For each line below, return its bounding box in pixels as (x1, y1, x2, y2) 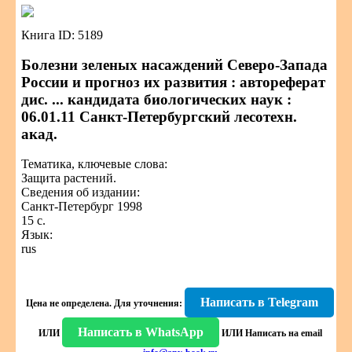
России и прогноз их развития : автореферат (21, 74, 325, 90)
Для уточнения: (112, 298, 182, 309)
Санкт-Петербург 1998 (21, 200, 142, 213)
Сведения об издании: (21, 185, 140, 199)
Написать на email (244, 328, 322, 339)
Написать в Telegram (200, 295, 318, 309)
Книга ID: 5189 (21, 28, 103, 42)
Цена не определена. (26, 298, 112, 309)
